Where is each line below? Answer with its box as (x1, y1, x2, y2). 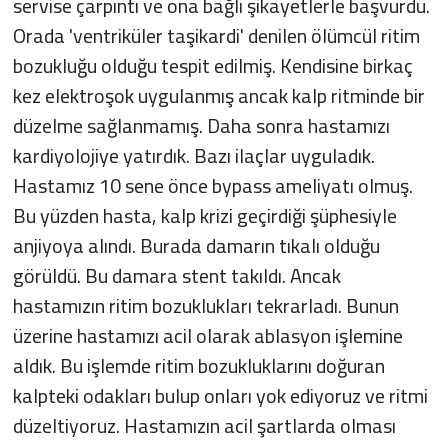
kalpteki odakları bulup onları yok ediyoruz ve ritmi (12, 376, 428, 414)
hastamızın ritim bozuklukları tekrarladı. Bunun (12, 286, 399, 324)
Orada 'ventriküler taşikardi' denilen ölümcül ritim (12, 16, 420, 54)
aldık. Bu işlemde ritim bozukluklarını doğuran (12, 346, 385, 384)
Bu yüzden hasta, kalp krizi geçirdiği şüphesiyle (12, 196, 397, 234)
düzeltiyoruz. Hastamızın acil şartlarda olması (12, 406, 396, 444)
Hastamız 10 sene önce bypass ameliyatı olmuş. (12, 166, 413, 204)
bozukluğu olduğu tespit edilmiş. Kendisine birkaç (12, 46, 413, 84)
